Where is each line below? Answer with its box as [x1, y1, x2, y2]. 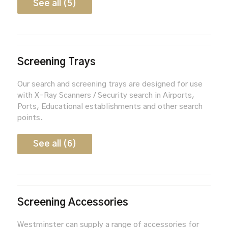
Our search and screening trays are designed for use [17, 80, 203, 88]
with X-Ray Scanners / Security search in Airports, [17, 91, 194, 99]
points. [17, 113, 43, 122]
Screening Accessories [17, 197, 128, 208]
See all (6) [33, 139, 76, 148]
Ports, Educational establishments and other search [17, 102, 203, 110]
